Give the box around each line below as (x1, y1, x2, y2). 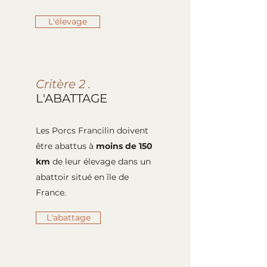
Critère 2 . (36, 77, 91, 91)
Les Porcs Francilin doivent (36, 125, 148, 136)
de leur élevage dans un (50, 156, 151, 167)
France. (36, 187, 66, 198)
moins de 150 (96, 141, 153, 151)
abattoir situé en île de (36, 172, 129, 182)
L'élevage (48, 16, 87, 27)
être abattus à (36, 141, 96, 151)
